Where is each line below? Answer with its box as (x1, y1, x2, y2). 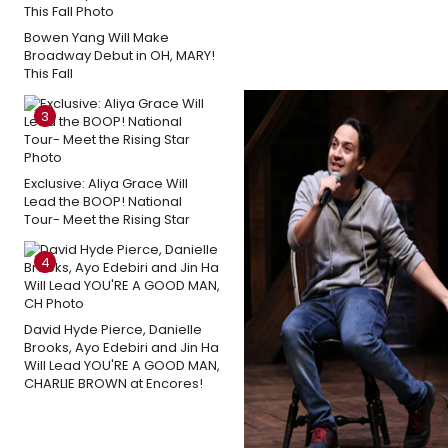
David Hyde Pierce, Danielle (24, 319, 202, 339)
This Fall (24, 63, 73, 83)
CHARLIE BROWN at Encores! (24, 373, 203, 393)
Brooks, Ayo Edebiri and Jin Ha (24, 337, 219, 357)
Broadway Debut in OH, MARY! (24, 45, 215, 65)
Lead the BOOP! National (24, 191, 182, 211)
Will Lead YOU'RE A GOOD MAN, (24, 355, 220, 375)
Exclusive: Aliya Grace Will (24, 173, 188, 193)
